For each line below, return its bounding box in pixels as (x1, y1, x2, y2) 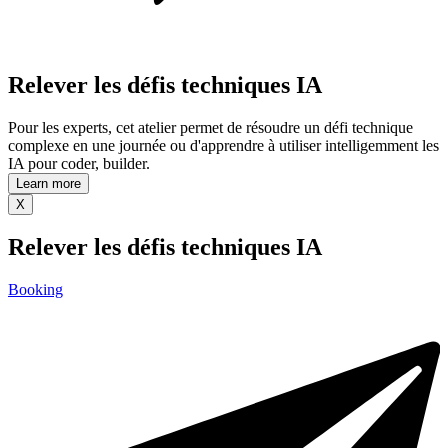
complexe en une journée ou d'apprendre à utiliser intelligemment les (8, 136, 439, 154)
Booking (8, 281, 63, 299)
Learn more (16, 175, 81, 191)
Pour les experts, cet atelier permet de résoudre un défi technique (8, 118, 413, 136)
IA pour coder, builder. (8, 154, 150, 172)
